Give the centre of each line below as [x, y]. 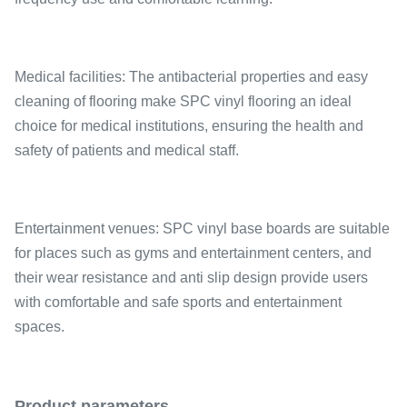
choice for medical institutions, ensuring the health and [189, 126]
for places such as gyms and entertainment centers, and [193, 253]
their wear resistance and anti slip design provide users [191, 278]
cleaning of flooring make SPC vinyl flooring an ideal [183, 101]
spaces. [40, 327]
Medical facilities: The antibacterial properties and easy [191, 77]
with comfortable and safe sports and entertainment [178, 302]
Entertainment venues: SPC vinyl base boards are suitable [202, 228]
